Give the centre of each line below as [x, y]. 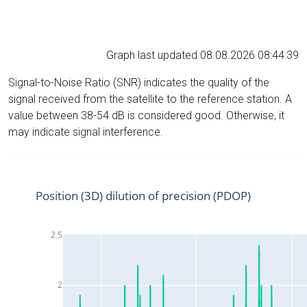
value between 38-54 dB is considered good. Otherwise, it [146, 115]
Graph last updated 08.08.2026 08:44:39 [202, 55]
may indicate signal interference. [86, 132]
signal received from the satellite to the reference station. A [150, 99]
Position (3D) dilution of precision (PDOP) [143, 195]
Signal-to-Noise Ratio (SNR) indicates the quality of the [139, 82]
